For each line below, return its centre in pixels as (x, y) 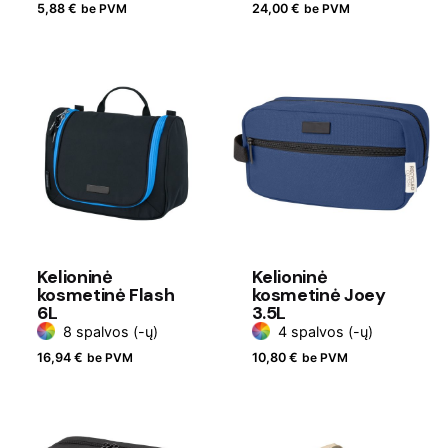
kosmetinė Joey (318, 294)
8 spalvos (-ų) (110, 331)
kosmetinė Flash (105, 294)
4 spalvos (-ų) (325, 331)
